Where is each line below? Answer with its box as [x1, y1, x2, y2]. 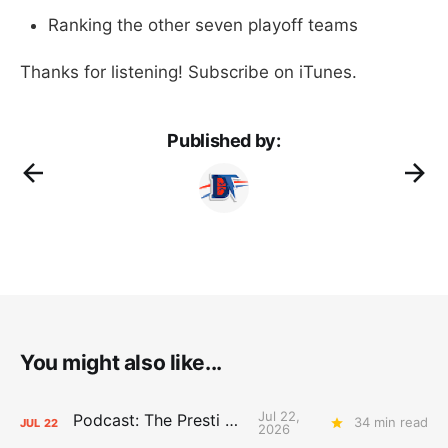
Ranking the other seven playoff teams [48, 14, 358, 35]
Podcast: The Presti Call [225, 409, 238, 430]
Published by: [167, 129, 281, 151]
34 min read [354, 414, 428, 431]
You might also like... [20, 349, 222, 375]
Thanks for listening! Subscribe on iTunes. [20, 61, 357, 82]
